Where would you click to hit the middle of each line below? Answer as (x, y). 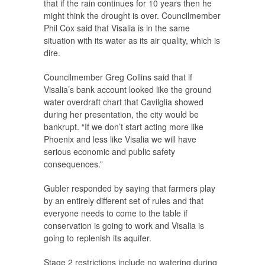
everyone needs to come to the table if (116, 213)
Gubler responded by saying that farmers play (130, 188)
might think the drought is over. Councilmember (132, 16)
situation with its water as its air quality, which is (132, 41)
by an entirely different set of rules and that (124, 201)
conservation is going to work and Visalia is (124, 226)
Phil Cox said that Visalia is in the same (117, 28)
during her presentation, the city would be (121, 114)
